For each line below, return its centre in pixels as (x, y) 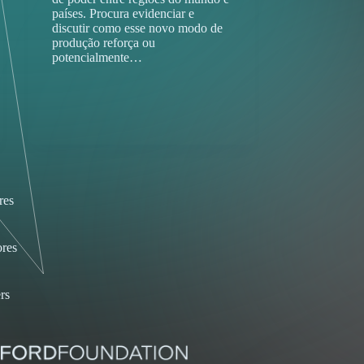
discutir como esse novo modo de (137, 28)
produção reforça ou (103, 42)
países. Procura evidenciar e (123, 13)
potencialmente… (97, 57)
